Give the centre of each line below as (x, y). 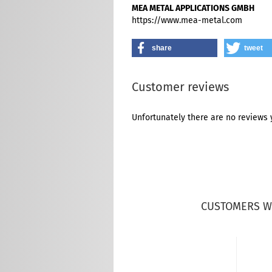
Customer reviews (180, 87)
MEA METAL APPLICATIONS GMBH (193, 8)
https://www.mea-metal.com (187, 20)
